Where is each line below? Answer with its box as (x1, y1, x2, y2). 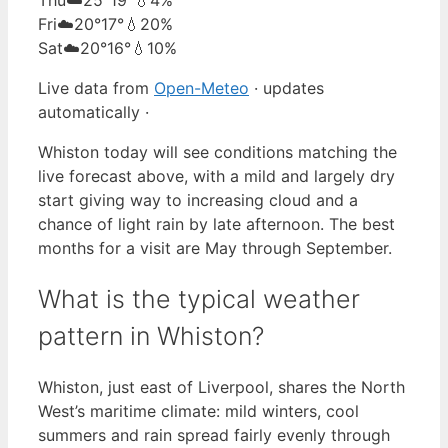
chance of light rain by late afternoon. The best (38, 213, 395, 234)
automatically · (38, 101, 149, 122)
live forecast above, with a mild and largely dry (38, 165, 395, 186)
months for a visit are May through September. (38, 237, 392, 258)
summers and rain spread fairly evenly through (38, 425, 390, 446)
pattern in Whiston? (38, 320, 264, 351)
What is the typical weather (38, 283, 360, 314)
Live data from (38, 77, 154, 98)
